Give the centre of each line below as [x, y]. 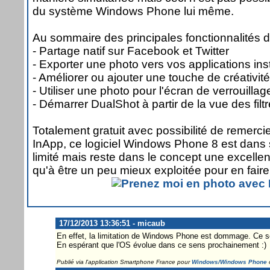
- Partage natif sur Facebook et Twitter [131, 51]
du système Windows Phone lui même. [133, 11]
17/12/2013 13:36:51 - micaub [111, 223]
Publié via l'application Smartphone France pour [124, 262]
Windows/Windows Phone [229, 262]
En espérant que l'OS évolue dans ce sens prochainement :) [161, 245]
